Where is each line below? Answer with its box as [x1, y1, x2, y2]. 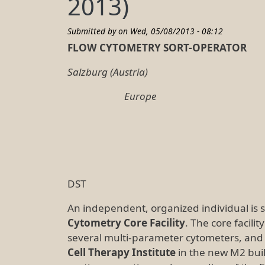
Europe [67, 89, 157, 104]
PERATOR [201, 41, 247, 55]
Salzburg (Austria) [67, 65, 148, 79]
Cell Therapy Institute [67, 245, 176, 260]
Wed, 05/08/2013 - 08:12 [130, 25, 223, 37]
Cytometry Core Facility [67, 216, 185, 230]
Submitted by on [67, 25, 130, 37]
